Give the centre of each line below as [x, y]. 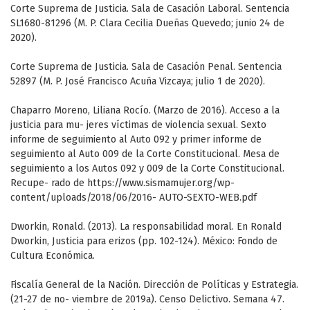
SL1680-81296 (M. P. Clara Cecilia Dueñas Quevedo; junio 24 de [147, 24]
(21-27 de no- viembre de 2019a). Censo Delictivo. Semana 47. [147, 300]
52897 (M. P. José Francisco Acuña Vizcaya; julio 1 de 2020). [138, 82]
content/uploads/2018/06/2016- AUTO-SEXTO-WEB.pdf [134, 198]
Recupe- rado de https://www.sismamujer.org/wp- [122, 183]
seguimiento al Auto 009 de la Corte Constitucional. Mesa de [145, 154]
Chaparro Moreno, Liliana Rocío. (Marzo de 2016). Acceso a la [145, 111]
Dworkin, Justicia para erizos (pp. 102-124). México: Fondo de [144, 241]
